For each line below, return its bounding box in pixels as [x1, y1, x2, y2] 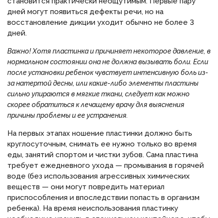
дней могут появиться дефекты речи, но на [7, 7, 163, 17]
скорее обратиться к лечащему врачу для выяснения [7, 101, 184, 109]
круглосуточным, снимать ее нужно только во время [7, 140, 197, 149]
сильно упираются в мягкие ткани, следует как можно [7, 90, 190, 98]
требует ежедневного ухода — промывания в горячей [7, 161, 204, 170]
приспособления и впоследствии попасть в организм [7, 193, 200, 202]
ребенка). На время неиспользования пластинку [7, 204, 178, 213]
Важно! [7, 47, 31, 55]
